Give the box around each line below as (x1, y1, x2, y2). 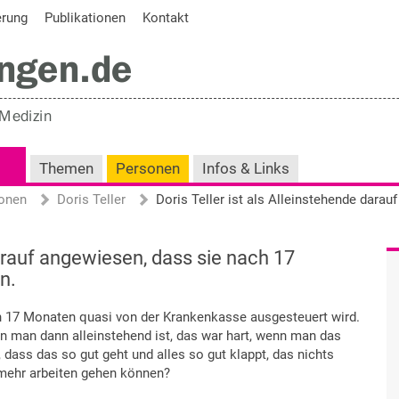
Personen (116, 160, 180, 177)
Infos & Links (202, 160, 289, 177)
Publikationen (45, 10, 126, 26)
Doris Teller (57, 191, 126, 208)
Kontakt (142, 10, 189, 26)
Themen (39, 160, 94, 177)
